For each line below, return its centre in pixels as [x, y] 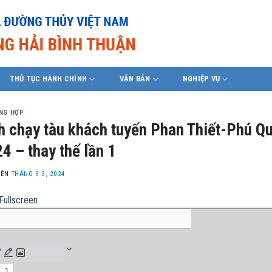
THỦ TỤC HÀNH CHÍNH [48, 79]
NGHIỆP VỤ [201, 79]
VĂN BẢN [135, 79]
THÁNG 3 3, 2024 [38, 174]
